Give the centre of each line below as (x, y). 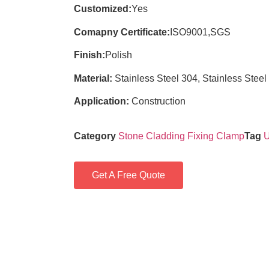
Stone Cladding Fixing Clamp (181, 136)
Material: (93, 78)
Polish (118, 55)
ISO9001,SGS (200, 32)
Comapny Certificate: (122, 32)
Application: (101, 101)
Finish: (89, 55)
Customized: (102, 9)
